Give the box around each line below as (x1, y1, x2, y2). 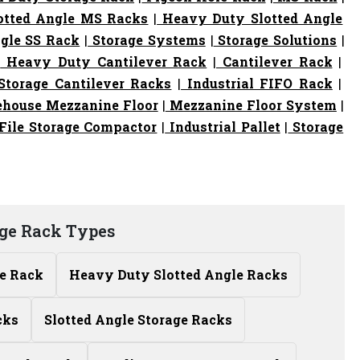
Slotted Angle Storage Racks (44, 311, 232, 328)
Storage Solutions (213, 31, 337, 48)
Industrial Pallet (165, 118, 280, 135)
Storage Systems (88, 31, 206, 48)
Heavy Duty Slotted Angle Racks (69, 266, 288, 283)
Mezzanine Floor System (165, 96, 337, 113)
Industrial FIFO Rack (181, 75, 333, 92)
